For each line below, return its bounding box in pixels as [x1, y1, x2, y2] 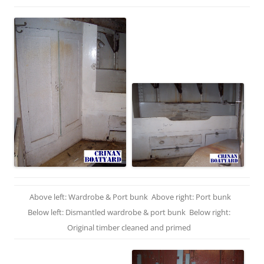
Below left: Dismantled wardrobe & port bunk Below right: [28, 206, 230, 217]
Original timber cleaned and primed [67, 222, 191, 233]
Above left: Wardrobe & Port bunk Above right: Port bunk [27, 191, 231, 202]
